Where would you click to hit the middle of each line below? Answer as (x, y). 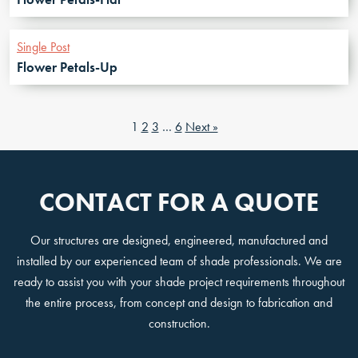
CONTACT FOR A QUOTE (179, 203)
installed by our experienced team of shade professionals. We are (179, 261)
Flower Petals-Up (67, 67)
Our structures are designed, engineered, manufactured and (179, 240)
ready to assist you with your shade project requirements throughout (179, 282)
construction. (179, 323)
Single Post (43, 47)
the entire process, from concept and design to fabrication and (179, 302)
